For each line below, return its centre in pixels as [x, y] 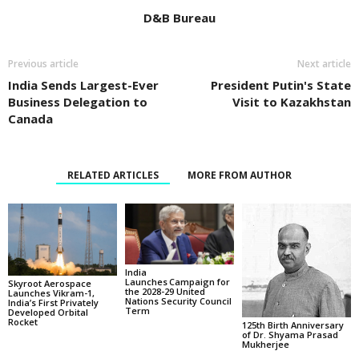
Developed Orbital [48, 313]
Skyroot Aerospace [50, 284]
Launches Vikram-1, [51, 293]
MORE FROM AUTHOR [240, 175]
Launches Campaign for [177, 282]
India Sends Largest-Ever [83, 85]
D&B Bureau [179, 17]
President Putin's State [281, 85]
